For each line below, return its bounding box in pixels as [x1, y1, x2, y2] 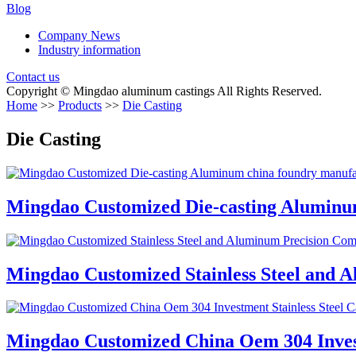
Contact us [6, 70, 60, 83]
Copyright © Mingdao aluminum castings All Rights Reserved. [6, 84, 322, 98]
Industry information [38, 43, 141, 56]
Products [58, 99, 102, 112]
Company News [38, 29, 120, 42]
